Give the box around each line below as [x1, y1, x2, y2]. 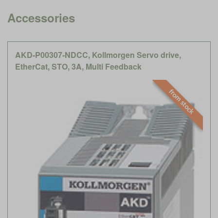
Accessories [7, 9, 75, 26]
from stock [167, 88, 195, 116]
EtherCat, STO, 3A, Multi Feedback [15, 60, 142, 72]
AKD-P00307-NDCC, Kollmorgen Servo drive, [15, 49, 181, 60]
